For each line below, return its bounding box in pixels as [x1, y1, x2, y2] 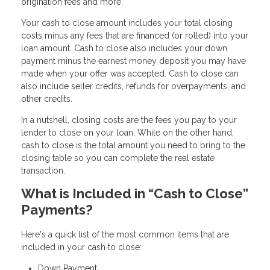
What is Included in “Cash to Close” [21, 186, 248, 202]
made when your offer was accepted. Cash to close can [21, 69, 239, 79]
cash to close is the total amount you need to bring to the [21, 140, 245, 151]
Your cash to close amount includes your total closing [21, 18, 233, 28]
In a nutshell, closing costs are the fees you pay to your [21, 115, 237, 125]
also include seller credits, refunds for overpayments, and [21, 81, 246, 92]
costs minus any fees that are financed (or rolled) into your [21, 31, 248, 41]
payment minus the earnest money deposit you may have [21, 56, 246, 66]
